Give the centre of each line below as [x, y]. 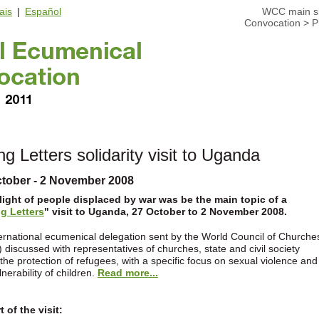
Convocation [272, 23]
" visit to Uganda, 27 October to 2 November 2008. [165, 211]
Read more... [127, 272]
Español [43, 12]
